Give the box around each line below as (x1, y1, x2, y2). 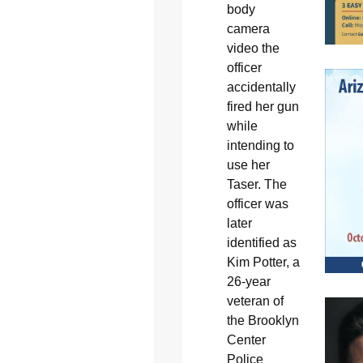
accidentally (226, 80, 296, 95)
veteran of (226, 294, 284, 309)
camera (226, 22, 270, 36)
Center (226, 333, 266, 348)
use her (226, 158, 270, 173)
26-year (226, 275, 271, 289)
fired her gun (226, 100, 299, 114)
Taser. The (226, 177, 287, 192)
